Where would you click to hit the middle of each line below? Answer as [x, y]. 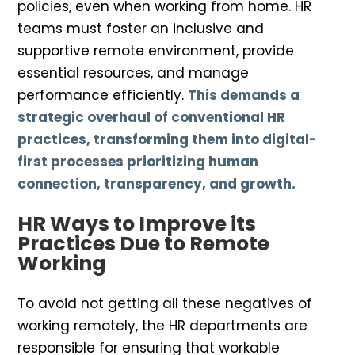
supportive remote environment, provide [156, 51]
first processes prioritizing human [138, 162]
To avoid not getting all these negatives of [165, 304]
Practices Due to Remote [143, 244]
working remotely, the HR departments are [162, 326]
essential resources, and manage [133, 73]
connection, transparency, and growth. [157, 184]
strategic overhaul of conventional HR [151, 118]
